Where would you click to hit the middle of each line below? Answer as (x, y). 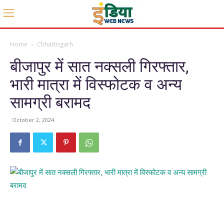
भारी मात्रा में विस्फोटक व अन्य (96, 84)
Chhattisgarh (55, 44)
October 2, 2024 (33, 120)
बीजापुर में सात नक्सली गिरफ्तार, (99, 66)
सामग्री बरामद (50, 102)
